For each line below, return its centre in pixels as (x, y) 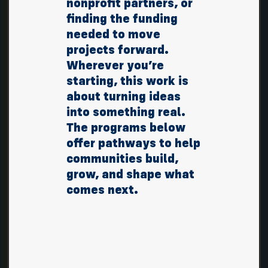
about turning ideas (124, 96)
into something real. (126, 112)
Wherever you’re (115, 65)
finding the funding (122, 19)
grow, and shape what (130, 174)
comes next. (102, 190)
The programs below (126, 127)
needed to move (113, 34)
